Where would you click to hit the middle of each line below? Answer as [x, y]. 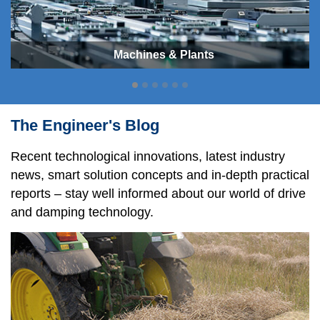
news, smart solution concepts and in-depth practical [160, 175]
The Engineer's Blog [85, 126]
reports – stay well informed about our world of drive [158, 194]
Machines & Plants [164, 55]
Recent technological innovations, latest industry [148, 157]
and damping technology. [82, 212]
